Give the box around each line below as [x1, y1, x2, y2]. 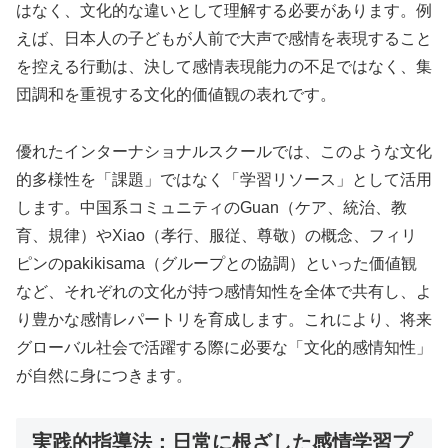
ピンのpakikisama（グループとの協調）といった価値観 [16, 254, 417, 272]
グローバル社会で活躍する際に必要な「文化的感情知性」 [16, 338, 432, 356]
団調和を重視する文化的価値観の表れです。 [16, 85, 336, 103]
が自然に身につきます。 [16, 366, 192, 384]
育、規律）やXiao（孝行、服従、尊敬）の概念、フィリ [16, 226, 417, 244]
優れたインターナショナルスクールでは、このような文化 [16, 142, 432, 160]
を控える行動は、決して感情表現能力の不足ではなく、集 [16, 57, 432, 75]
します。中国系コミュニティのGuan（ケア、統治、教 [16, 198, 407, 216]
